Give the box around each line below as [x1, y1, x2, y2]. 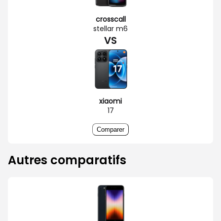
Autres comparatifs [8, 151, 126, 168]
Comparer [97, 125, 124, 133]
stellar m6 [93, 23, 128, 34]
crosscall [95, 14, 126, 24]
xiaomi [99, 96, 122, 106]
